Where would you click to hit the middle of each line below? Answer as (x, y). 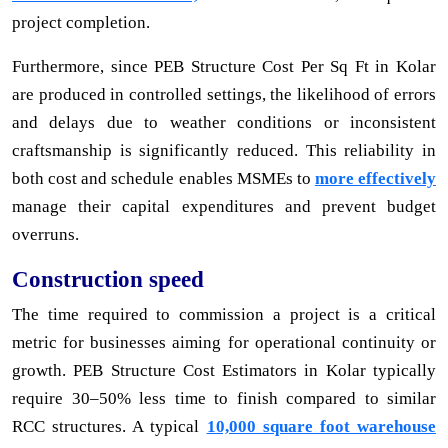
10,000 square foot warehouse (321, 426)
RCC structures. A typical (109, 426)
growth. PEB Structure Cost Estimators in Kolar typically (224, 370)
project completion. (81, 22)
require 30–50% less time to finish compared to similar (224, 398)
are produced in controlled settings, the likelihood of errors (224, 94)
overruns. (45, 234)
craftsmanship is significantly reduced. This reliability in (224, 150)
